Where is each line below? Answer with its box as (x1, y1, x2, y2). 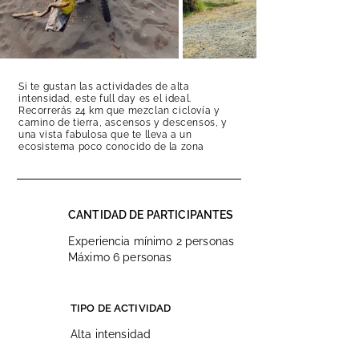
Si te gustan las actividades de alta (18, 81, 190, 92)
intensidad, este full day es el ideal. (18, 93, 192, 104)
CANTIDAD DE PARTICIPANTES (68, 208, 234, 221)
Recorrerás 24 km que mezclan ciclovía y (18, 105, 220, 116)
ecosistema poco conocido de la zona (18, 141, 205, 152)
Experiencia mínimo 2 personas (68, 235, 235, 248)
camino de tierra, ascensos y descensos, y (18, 117, 228, 128)
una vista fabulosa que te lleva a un (18, 129, 192, 140)
